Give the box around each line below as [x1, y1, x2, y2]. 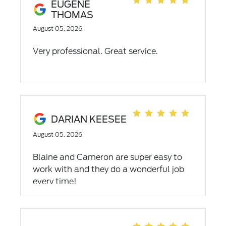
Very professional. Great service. [32, 46, 158, 56]
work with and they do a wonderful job [32, 164, 184, 174]
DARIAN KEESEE [50, 114, 127, 125]
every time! [32, 177, 77, 186]
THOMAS [50, 10, 93, 20]
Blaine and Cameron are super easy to [32, 152, 182, 162]
